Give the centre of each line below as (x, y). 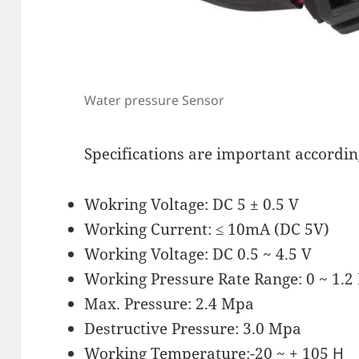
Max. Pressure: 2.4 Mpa (169, 303)
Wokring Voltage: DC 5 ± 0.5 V (192, 204)
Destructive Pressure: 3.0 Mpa (193, 328)
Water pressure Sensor (155, 100)
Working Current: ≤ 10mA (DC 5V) (207, 229)
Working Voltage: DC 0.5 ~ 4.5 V (198, 254)
